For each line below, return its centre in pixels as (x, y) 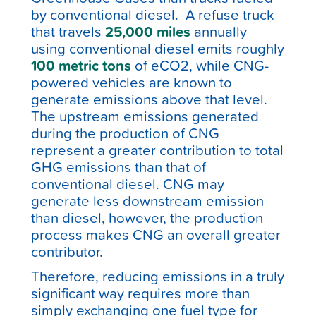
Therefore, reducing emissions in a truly (158, 276)
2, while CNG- (225, 66)
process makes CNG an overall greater (156, 235)
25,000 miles (148, 32)
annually (219, 32)
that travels (68, 32)
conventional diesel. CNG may (128, 184)
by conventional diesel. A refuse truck (153, 15)
